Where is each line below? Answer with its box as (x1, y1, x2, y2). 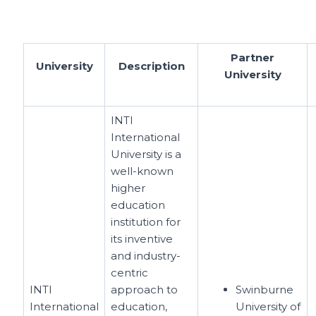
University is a (111, 147, 182, 161)
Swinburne (236, 282, 294, 296)
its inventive (111, 231, 174, 245)
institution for (111, 214, 181, 229)
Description (118, 59, 185, 73)
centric (111, 265, 149, 279)
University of (236, 299, 301, 313)
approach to (111, 282, 178, 296)
